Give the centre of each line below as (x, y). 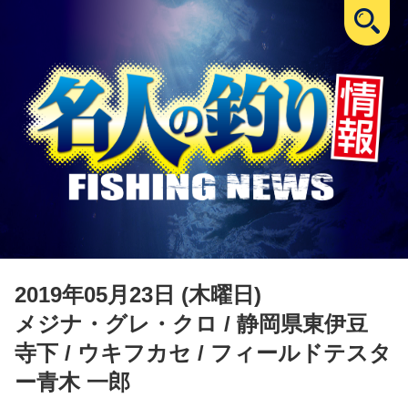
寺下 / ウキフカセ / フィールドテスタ (203, 352)
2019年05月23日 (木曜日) (138, 294)
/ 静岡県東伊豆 (304, 323)
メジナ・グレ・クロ (116, 323)
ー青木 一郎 (72, 382)
